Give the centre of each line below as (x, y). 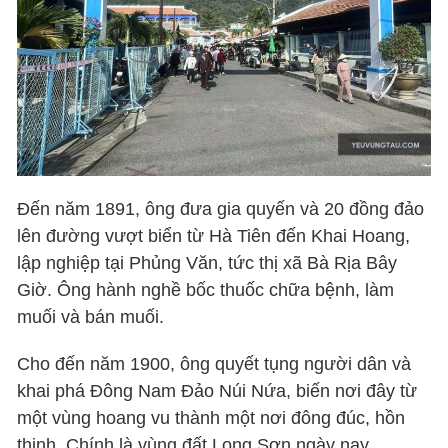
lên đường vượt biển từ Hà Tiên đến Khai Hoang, (214, 236)
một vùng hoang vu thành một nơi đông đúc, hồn (211, 418)
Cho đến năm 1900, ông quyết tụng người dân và (214, 364)
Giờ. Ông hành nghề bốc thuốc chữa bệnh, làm (206, 290)
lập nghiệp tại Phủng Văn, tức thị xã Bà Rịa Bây (207, 263)
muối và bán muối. (91, 317)
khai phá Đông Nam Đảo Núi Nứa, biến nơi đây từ (217, 391)
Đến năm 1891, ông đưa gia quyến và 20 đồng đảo (221, 209)
